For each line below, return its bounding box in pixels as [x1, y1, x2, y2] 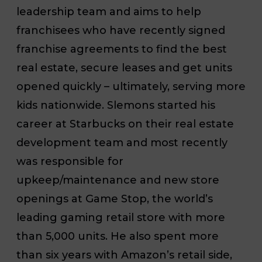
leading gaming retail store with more [16, 211, 225, 224]
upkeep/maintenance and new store [16, 173, 219, 187]
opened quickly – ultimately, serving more [16, 80, 246, 93]
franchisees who [16, 23, 109, 37]
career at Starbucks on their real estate [16, 117, 234, 130]
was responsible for [16, 154, 123, 168]
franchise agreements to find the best [16, 42, 227, 56]
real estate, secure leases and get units [16, 61, 232, 74]
